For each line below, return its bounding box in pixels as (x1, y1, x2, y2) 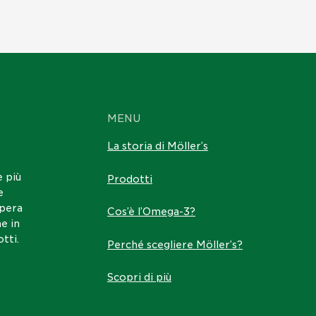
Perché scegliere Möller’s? (107, 238, 243, 250)
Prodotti (107, 173, 152, 185)
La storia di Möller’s (107, 140, 208, 152)
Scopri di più (107, 272, 171, 284)
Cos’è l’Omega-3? (107, 206, 195, 218)
